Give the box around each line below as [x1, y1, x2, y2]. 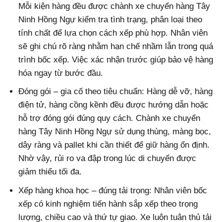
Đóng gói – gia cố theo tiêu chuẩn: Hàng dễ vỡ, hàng [18, 87, 213, 97]
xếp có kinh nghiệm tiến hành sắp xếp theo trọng [18, 199, 198, 209]
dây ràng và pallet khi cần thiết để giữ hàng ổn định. [18, 140, 210, 150]
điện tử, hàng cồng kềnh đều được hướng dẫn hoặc [18, 100, 209, 110]
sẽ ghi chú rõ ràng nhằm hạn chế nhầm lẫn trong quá [18, 42, 214, 52]
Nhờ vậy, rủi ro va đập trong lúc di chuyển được [18, 154, 197, 164]
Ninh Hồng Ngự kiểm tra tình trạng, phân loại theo [18, 15, 203, 25]
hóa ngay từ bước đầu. [18, 68, 104, 78]
